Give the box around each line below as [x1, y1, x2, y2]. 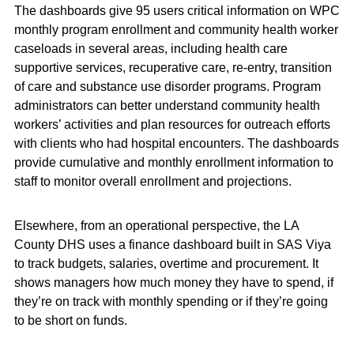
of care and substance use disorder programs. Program [13, 80, 321, 93]
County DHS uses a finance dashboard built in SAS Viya [13, 238, 331, 251]
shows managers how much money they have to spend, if [13, 276, 333, 289]
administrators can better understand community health [13, 99, 320, 112]
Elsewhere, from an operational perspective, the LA [13, 219, 299, 232]
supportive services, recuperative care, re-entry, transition [13, 61, 332, 74]
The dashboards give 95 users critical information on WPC [13, 4, 340, 17]
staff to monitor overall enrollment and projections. [13, 175, 292, 188]
